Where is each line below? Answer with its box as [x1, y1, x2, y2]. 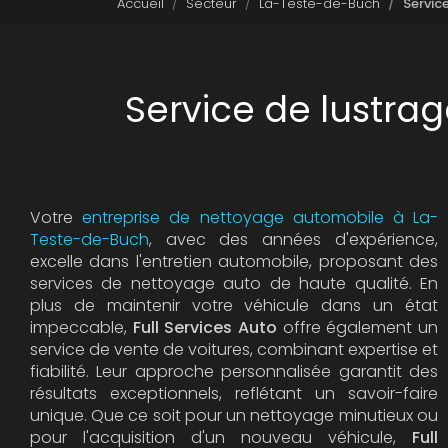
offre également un [277, 316, 438, 339]
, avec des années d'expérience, [149, 228, 438, 251]
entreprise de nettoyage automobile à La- [82, 206, 438, 229]
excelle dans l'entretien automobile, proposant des [30, 250, 438, 273]
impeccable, [30, 316, 133, 339]
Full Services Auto [132, 316, 277, 339]
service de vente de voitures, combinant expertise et [30, 338, 438, 361]
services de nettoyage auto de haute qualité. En [30, 272, 438, 295]
